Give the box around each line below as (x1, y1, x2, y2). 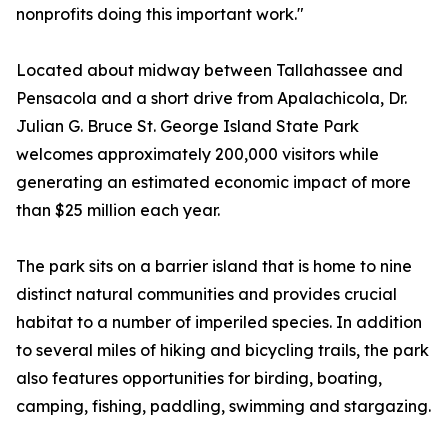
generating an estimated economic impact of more (16, 172, 411, 193)
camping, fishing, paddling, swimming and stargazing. (16, 396, 431, 417)
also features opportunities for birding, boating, (16, 368, 382, 389)
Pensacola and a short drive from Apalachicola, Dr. (16, 88, 407, 109)
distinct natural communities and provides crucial (16, 284, 397, 305)
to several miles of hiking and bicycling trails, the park (16, 340, 429, 361)
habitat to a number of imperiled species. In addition (16, 312, 422, 333)
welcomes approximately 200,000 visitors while (16, 144, 379, 165)
